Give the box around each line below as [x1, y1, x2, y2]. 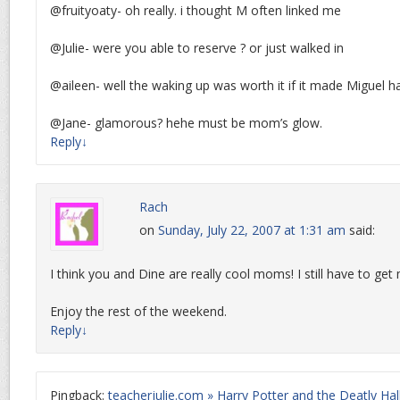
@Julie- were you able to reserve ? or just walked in [50, 39, 344, 57]
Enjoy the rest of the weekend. [50, 303, 227, 321]
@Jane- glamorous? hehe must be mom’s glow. [50, 114, 322, 132]
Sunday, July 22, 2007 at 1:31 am [158, 221, 346, 239]
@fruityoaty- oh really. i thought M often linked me [50, 2, 341, 20]
